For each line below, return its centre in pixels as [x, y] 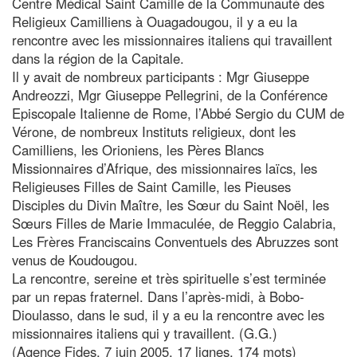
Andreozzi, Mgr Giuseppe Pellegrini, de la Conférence [170, 94]
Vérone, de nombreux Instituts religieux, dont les [154, 131]
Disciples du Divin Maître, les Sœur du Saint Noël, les [171, 204]
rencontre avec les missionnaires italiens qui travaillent [172, 39]
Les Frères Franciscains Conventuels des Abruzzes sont [175, 241]
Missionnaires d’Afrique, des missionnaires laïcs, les [165, 168]
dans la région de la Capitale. [98, 58]
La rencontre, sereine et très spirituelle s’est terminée [169, 278]
